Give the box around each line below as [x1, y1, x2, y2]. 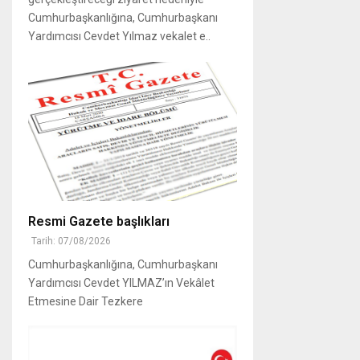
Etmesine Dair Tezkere [28, 294, 143, 308]
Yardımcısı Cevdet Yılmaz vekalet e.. [28, 29, 211, 43]
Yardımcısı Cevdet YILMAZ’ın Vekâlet [28, 276, 215, 289]
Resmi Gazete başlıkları [28, 213, 170, 229]
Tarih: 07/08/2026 [31, 235, 111, 247]
